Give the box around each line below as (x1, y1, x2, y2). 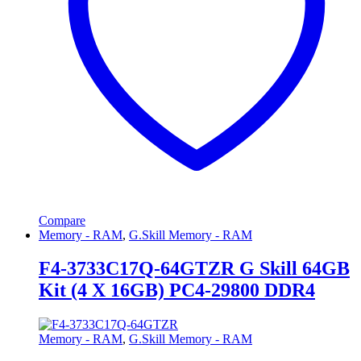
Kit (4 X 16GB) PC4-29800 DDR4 (39, 280, 315, 301)
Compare (39, 213, 85, 227)
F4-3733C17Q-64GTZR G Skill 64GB (39, 258, 350, 280)
